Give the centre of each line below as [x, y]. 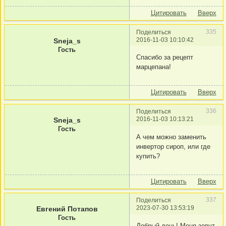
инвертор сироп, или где [173, 146]
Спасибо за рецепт [165, 58]
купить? [148, 156]
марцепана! [154, 67]
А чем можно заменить [171, 137]
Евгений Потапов [67, 209]
